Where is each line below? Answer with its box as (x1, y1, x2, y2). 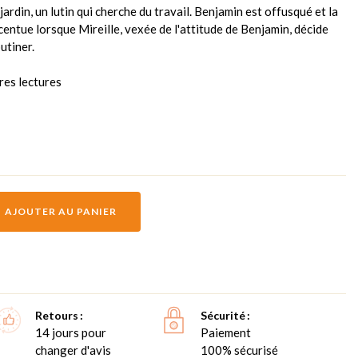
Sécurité (201, 308, 246, 322)
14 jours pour (35, 324, 107, 340)
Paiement (201, 324, 252, 340)
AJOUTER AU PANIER (5, 205, 117, 217)
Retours (35, 308, 79, 322)
